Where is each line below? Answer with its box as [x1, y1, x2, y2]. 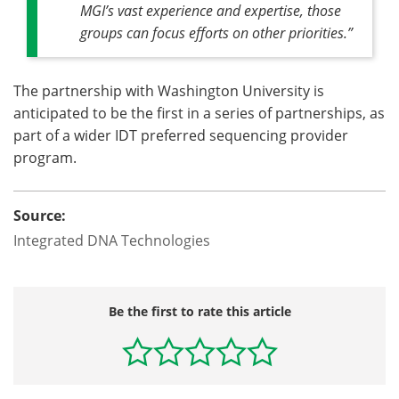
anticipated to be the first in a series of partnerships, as [13, 103, 385, 123]
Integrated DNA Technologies [13, 231, 210, 250]
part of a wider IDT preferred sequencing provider [13, 126, 348, 145]
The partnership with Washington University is [13, 81, 324, 101]
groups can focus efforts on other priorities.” [80, 23, 353, 43]
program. [13, 148, 77, 167]
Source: [13, 206, 66, 226]
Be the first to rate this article [108, 303, 291, 321]
